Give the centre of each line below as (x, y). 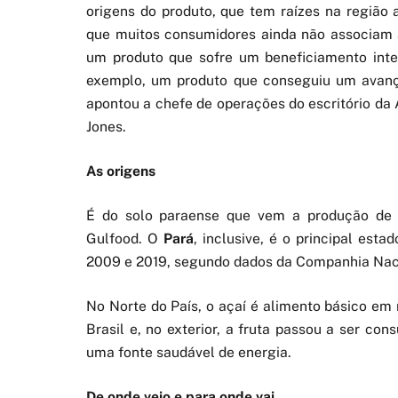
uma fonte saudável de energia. (189, 353)
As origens (121, 171)
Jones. (106, 126)
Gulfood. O (125, 239)
